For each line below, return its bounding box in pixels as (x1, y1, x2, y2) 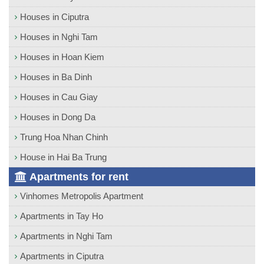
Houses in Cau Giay (20, 91, 98, 102)
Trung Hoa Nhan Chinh (20, 131, 108, 142)
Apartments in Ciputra (20, 251, 104, 262)
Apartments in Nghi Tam (20, 230, 113, 241)
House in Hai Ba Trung (20, 151, 107, 162)
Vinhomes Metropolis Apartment (20, 190, 143, 201)
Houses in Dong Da (20, 111, 95, 122)
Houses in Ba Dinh (20, 71, 92, 82)
